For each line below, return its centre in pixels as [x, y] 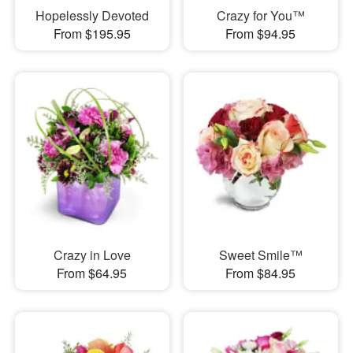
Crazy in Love [92, 255]
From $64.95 [92, 273]
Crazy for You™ [260, 16]
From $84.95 [261, 273]
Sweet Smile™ [260, 255]
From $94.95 [261, 34]
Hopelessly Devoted [92, 16]
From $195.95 [92, 34]
